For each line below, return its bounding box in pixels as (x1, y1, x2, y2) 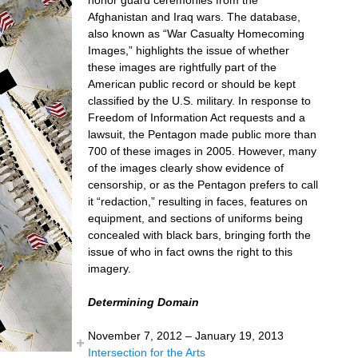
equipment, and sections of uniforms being (88, 211, 303, 225)
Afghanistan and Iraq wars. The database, (88, 10, 300, 23)
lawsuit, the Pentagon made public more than (88, 127, 316, 141)
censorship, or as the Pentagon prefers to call (88, 177, 318, 191)
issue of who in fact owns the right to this (88, 245, 292, 258)
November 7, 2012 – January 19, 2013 (88, 328, 284, 342)
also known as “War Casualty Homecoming (88, 26, 304, 40)
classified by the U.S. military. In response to (88, 93, 311, 107)
